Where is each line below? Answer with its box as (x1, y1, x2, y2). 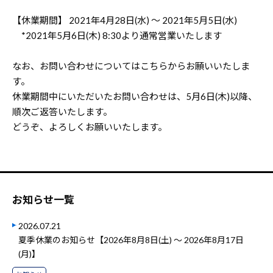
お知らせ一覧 (12, 193, 74, 206)
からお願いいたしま (168, 60, 250, 71)
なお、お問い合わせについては (12, 60, 140, 71)
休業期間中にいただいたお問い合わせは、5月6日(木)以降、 (12, 91, 257, 102)
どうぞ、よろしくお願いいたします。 (12, 121, 167, 132)
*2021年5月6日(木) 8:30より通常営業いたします (12, 30, 222, 41)
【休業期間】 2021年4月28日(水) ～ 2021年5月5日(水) (12, 15, 237, 26)
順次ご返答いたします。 (12, 106, 112, 117)
